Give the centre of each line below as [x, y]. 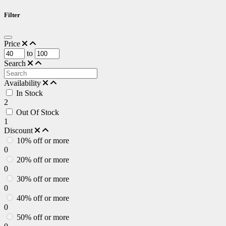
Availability [23, 83]
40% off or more [43, 198]
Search [16, 64]
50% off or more [43, 217]
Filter [12, 15]
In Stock [30, 93]
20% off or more [43, 160]
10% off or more [43, 141]
